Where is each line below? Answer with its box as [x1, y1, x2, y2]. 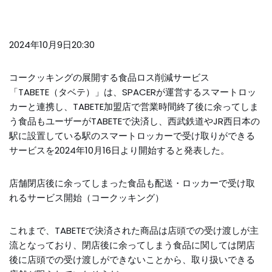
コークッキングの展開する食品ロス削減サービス [9, 71, 209, 84]
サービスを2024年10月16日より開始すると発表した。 [9, 144, 229, 157]
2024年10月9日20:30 [9, 38, 95, 51]
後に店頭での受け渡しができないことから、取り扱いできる [9, 253, 255, 266]
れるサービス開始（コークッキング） [9, 191, 164, 204]
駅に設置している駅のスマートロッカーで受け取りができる [9, 129, 255, 142]
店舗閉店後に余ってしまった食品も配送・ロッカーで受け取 [9, 177, 255, 189]
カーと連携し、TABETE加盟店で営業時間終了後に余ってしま [9, 100, 259, 113]
